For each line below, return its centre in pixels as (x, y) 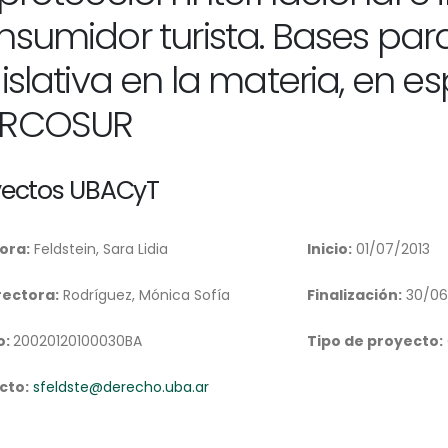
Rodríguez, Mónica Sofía (144, 295)
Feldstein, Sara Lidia (99, 249)
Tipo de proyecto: (375, 341)
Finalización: (355, 295)
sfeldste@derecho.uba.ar (121, 387)
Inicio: (330, 249)
